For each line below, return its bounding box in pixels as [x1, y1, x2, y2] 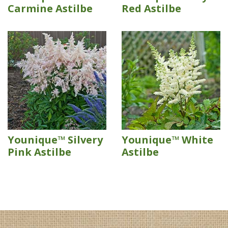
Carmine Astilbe [8, 2, 93, 15]
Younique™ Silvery [8, 133, 103, 147]
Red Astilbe [122, 2, 181, 15]
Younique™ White [122, 133, 213, 147]
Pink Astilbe [8, 145, 71, 159]
